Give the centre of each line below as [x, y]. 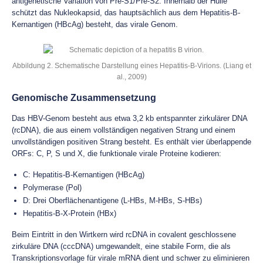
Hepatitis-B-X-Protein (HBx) [70, 213]
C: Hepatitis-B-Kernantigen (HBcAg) [84, 175]
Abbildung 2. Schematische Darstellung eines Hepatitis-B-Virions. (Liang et [131, 65]
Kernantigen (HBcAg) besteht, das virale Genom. [95, 24]
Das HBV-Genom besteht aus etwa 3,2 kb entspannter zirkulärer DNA [129, 118]
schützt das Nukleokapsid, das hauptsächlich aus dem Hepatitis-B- [126, 13]
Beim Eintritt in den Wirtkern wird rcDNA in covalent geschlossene [124, 235]
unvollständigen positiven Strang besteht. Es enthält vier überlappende [131, 142]
